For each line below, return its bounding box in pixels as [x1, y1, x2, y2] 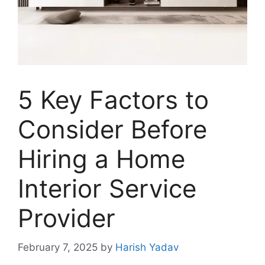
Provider [18, 203, 115, 233]
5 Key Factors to [18, 85, 209, 115]
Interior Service [18, 173, 196, 203]
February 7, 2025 [18, 241, 98, 253]
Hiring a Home [18, 144, 185, 174]
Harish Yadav [115, 241, 179, 253]
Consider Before [18, 114, 207, 144]
